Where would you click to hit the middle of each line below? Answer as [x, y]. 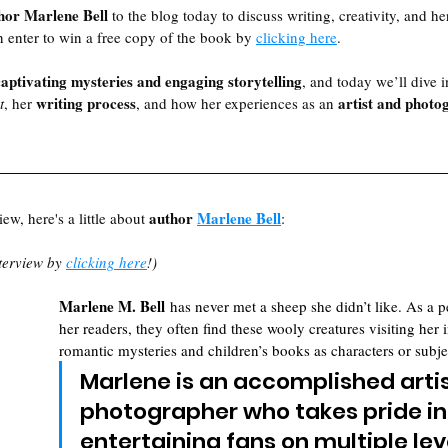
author [173, 218]
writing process [86, 103]
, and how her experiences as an [237, 103]
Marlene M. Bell [112, 306]
